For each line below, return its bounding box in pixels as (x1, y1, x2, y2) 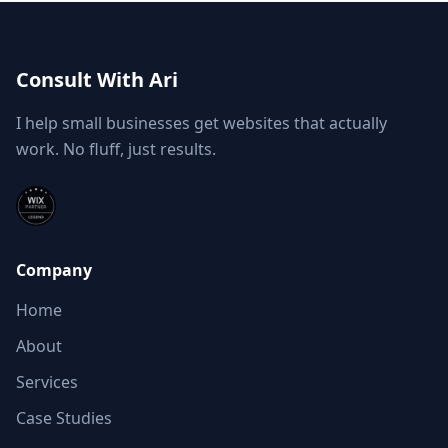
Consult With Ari (16, 66, 178, 93)
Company (16, 259, 92, 281)
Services (16, 371, 78, 393)
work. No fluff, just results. (16, 138, 216, 160)
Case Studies (16, 407, 112, 429)
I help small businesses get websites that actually (16, 112, 387, 134)
